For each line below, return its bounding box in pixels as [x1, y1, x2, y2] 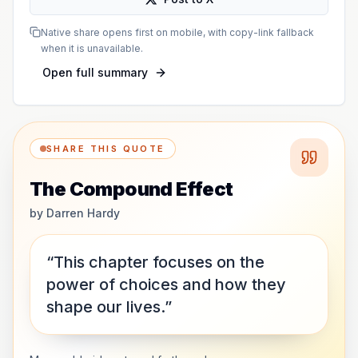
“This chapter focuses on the [46, 253, 265, 272]
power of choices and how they [46, 275, 286, 294]
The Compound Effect [30, 177, 233, 201]
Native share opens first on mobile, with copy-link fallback [41, 26, 314, 38]
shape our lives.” [46, 297, 172, 316]
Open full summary [42, 66, 148, 79]
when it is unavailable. [41, 42, 143, 54]
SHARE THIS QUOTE [46, 143, 165, 154]
